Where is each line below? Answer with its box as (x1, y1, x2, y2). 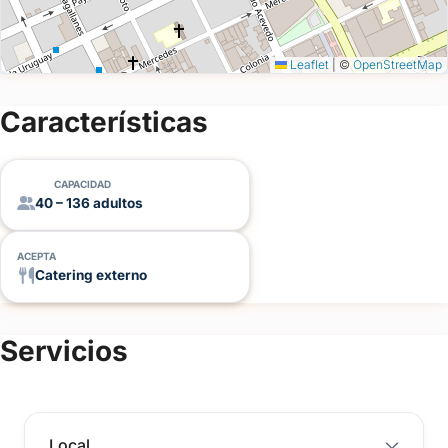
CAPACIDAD (53, 178, 111, 191)
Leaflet (287, 57, 329, 73)
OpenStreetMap (353, 57, 442, 73)
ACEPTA (17, 250, 56, 263)
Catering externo (34, 267, 147, 284)
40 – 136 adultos (34, 195, 143, 212)
